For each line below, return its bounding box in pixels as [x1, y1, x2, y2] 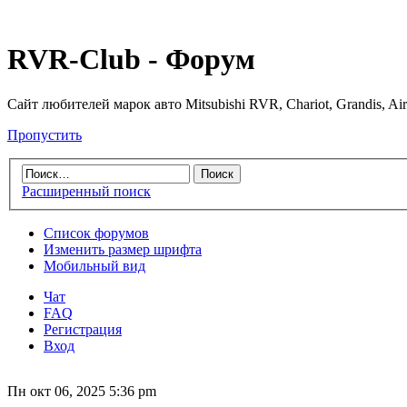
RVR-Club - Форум [7, 43, 255, 76]
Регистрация [44, 322, 122, 338]
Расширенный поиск [22, 184, 151, 200]
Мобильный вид [44, 258, 145, 274]
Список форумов [44, 225, 149, 242]
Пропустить [7, 126, 82, 143]
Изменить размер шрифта [44, 242, 202, 258]
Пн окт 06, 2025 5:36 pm [7, 383, 156, 400]
